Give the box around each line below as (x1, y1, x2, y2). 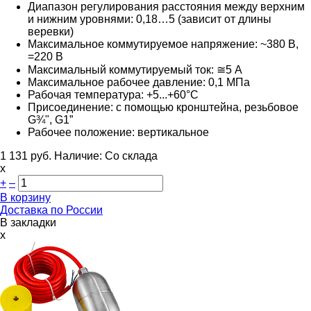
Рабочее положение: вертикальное (28, 126, 209, 138)
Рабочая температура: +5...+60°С (28, 88, 199, 101)
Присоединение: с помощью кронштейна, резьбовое (28, 101, 299, 113)
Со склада (105, 149, 158, 162)
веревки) (28, 25, 74, 37)
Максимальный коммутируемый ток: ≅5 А (28, 63, 242, 76)
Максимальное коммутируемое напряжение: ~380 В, (28, 37, 299, 50)
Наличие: (54, 149, 105, 162)
